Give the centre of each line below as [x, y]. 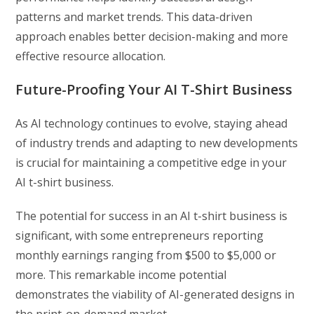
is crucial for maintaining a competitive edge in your [151, 163]
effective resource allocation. [91, 56]
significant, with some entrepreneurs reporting [140, 236]
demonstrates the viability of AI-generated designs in [155, 295]
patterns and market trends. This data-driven [134, 17]
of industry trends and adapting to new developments [157, 143]
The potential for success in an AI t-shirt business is [152, 216]
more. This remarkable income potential [121, 275]
